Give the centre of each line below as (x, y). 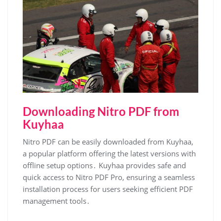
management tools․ (56, 201)
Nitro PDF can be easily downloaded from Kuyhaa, (108, 142)
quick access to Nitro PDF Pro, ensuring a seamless (109, 177)
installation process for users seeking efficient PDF (108, 189)
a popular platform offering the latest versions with (109, 154)
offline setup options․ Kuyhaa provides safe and (104, 166)
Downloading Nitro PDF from (101, 111)
